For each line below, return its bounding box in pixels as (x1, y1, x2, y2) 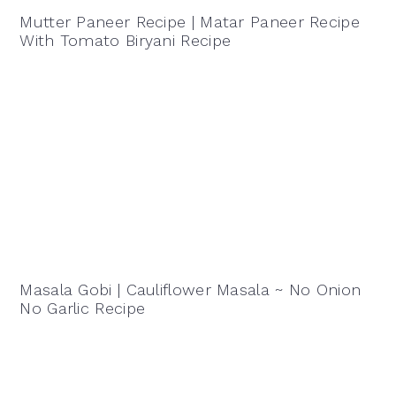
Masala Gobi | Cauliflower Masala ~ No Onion (19, 279, 362, 299)
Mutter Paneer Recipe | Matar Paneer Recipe (19, 11, 360, 31)
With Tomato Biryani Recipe (19, 30, 232, 49)
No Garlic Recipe (19, 298, 146, 317)
